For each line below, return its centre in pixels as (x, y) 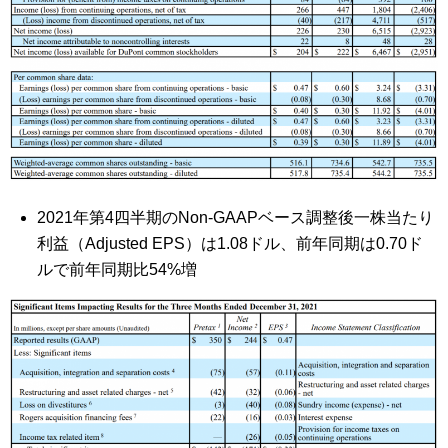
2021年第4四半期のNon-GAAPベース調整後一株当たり (236, 218)
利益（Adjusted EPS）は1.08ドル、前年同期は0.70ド (230, 244)
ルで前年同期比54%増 (117, 270)
